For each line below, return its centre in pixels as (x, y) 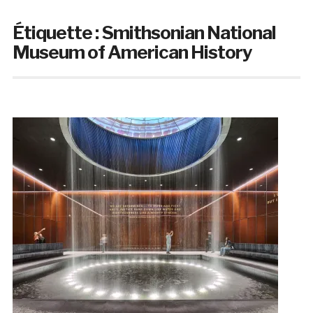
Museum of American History (132, 52)
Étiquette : (57, 33)
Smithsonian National (188, 33)
